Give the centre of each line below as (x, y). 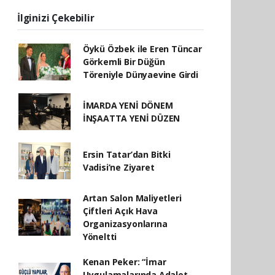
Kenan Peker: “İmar (124, 262)
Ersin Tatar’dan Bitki (126, 154)
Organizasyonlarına (125, 224)
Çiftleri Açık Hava (120, 211)
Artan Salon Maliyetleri (132, 198)
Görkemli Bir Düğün (124, 62)
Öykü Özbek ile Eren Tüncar (142, 49)
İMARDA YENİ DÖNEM (128, 105)
